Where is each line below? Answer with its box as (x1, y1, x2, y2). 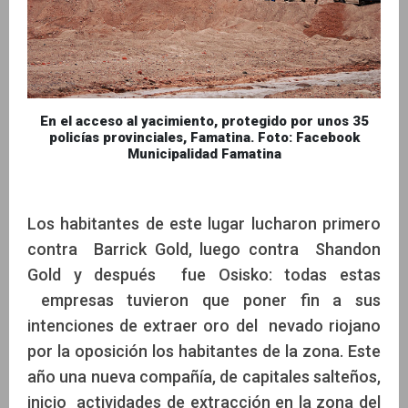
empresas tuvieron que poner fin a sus (27, 290, 381, 310)
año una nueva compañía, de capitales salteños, (27, 366, 381, 386)
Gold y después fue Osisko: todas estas (27, 264, 381, 284)
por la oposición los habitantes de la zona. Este (27, 341, 381, 361)
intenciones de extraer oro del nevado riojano (27, 315, 381, 335)
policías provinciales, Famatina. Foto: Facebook (48, 128, 360, 146)
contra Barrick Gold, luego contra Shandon (27, 239, 381, 259)
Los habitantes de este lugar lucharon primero (27, 213, 381, 233)
